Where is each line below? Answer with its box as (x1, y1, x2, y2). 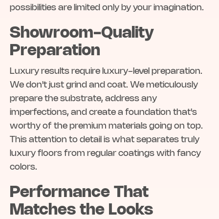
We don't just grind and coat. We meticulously (10, 81, 198, 89)
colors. (10, 163, 37, 172)
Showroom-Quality (10, 26, 154, 41)
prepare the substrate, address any (10, 95, 157, 103)
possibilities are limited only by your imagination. (10, 4, 204, 12)
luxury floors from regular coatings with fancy (10, 150, 201, 158)
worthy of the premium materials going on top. (10, 122, 203, 131)
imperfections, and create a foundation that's (10, 109, 197, 117)
